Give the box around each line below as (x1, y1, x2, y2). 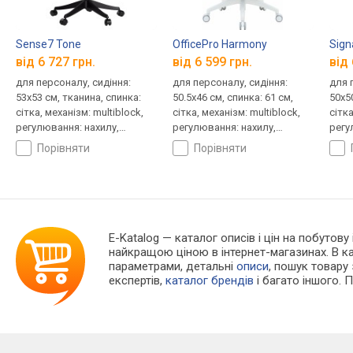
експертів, (109, 273, 166, 288)
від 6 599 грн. (172, 54, 252, 70)
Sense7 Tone (16, 37, 81, 50)
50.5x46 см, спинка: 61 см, (172, 91, 293, 104)
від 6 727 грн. (16, 54, 95, 70)
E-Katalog (109, 231, 160, 246)
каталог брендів (165, 273, 255, 288)
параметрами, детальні (109, 259, 237, 274)
